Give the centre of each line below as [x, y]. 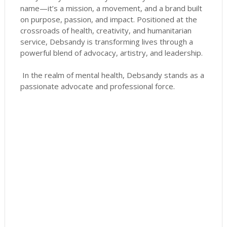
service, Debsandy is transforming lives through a [106, 42]
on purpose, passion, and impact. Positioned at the [108, 20]
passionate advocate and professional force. [97, 86]
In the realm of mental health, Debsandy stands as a [112, 75]
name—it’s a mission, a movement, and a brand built [111, 8]
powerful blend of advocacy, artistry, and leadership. [112, 53]
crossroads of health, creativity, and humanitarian [106, 31]
